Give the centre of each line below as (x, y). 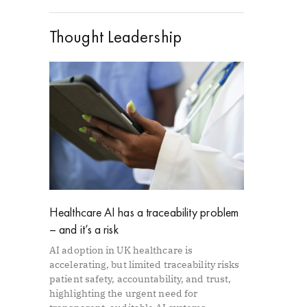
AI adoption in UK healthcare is (121, 250)
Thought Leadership (115, 36)
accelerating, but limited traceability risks (145, 265)
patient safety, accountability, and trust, (140, 279)
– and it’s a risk (84, 230)
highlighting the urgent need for (124, 294)
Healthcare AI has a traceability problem (144, 212)
